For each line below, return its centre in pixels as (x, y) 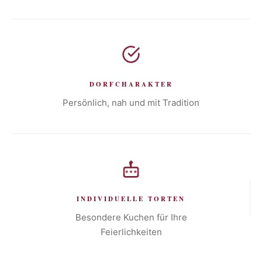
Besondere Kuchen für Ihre (131, 217)
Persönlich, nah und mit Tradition (131, 102)
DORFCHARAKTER (131, 84)
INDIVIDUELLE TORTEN (131, 199)
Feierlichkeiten (131, 232)
